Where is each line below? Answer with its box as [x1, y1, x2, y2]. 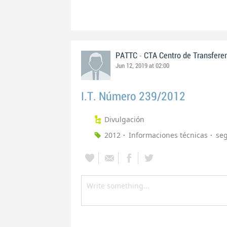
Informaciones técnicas [129, 130, 208, 140]
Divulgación [104, 115, 144, 124]
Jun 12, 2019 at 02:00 [116, 62, 169, 69]
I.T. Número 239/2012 [81, 90, 185, 103]
